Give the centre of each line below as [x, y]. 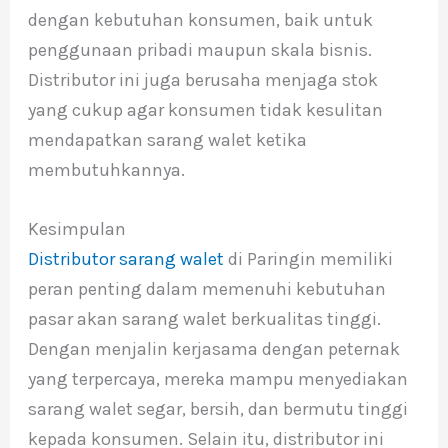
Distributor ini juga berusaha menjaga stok [202, 79]
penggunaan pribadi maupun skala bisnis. [199, 49]
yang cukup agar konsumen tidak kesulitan [205, 109]
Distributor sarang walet [125, 258]
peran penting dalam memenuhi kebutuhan [206, 288]
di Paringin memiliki [308, 258]
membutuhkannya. [106, 169]
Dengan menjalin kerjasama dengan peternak [213, 348]
